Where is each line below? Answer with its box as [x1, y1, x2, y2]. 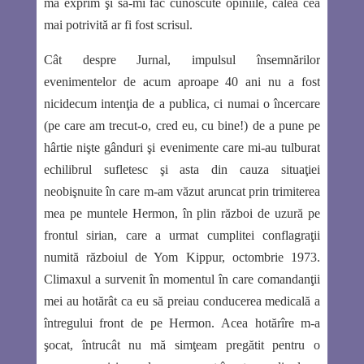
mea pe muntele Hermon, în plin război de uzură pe [43, 206, 321, 221]
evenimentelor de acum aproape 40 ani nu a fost [43, 75, 321, 89]
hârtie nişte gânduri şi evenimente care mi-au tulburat [43, 141, 321, 155]
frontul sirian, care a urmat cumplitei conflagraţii [43, 228, 321, 243]
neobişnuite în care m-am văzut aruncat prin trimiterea [43, 184, 321, 199]
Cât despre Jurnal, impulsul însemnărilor [43, 53, 321, 67]
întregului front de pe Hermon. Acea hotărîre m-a [43, 316, 321, 331]
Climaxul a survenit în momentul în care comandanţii [43, 272, 321, 287]
